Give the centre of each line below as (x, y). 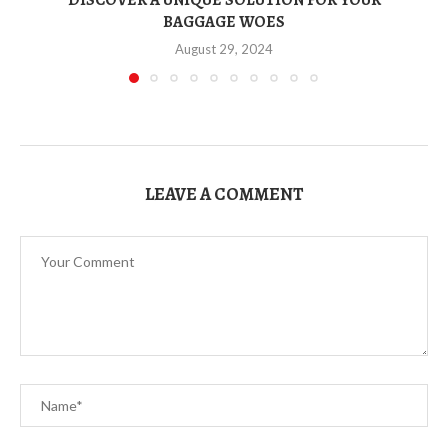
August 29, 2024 (224, 48)
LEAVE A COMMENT (224, 193)
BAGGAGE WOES (224, 21)
